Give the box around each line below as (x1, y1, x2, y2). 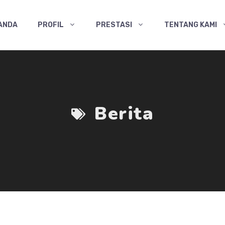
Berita (94, 101, 154, 126)
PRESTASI (96, 21, 132, 29)
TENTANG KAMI (164, 21, 217, 29)
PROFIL (38, 21, 64, 29)
